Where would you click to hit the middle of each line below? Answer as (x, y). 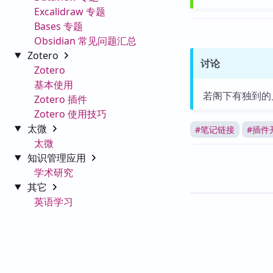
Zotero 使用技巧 (70, 114)
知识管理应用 (58, 158)
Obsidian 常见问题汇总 (85, 41)
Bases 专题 (58, 26)
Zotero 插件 (61, 99)
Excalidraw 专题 (70, 11)
